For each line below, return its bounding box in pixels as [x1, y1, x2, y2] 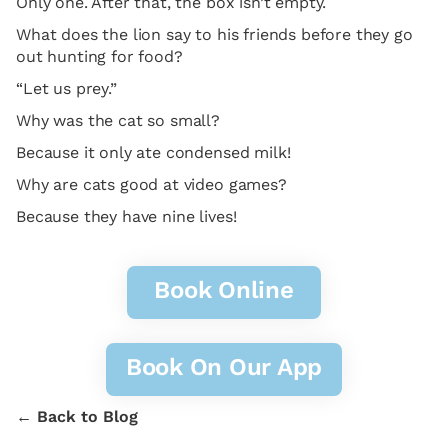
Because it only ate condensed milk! [16, 143, 291, 162]
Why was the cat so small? [16, 111, 220, 130]
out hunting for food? [16, 47, 183, 66]
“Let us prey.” [16, 79, 117, 98]
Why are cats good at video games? [16, 175, 287, 194]
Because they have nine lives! [16, 207, 237, 226]
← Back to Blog [16, 407, 143, 426]
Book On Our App [125, 353, 323, 381]
